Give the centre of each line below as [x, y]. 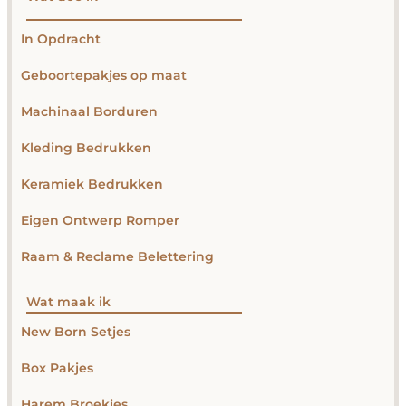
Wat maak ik [68, 302]
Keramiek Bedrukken [92, 184]
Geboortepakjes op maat [104, 76]
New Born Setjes [76, 332]
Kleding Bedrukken [86, 148]
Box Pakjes [57, 368]
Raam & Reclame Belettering [117, 257]
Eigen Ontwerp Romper [100, 221]
